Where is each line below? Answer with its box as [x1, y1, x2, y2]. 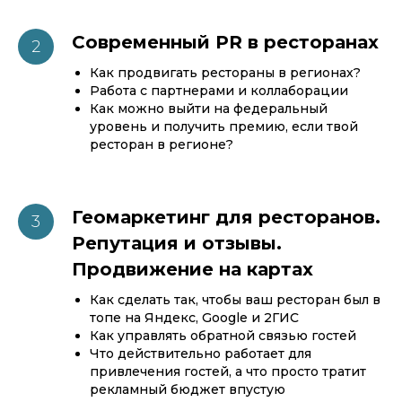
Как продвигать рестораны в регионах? [90, 65, 361, 81]
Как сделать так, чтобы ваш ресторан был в [90, 292, 380, 308]
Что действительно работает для [90, 345, 311, 362]
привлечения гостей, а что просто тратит [90, 363, 366, 380]
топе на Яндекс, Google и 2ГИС [90, 310, 299, 326]
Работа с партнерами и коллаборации [90, 83, 348, 99]
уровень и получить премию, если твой [90, 118, 358, 135]
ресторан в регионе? [90, 136, 233, 153]
